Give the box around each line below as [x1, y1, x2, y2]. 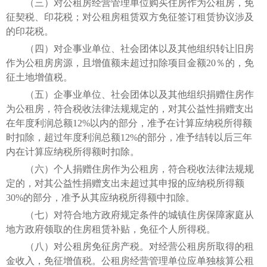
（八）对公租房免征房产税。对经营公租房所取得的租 [6, 241, 254, 252]
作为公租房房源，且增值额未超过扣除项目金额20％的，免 [6, 57, 254, 68]
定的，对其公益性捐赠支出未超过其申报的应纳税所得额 [6, 178, 244, 188]
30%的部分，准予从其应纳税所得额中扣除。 [6, 192, 195, 203]
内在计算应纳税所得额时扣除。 [6, 146, 139, 157]
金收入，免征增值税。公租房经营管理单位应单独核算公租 [6, 255, 254, 266]
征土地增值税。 [6, 72, 73, 82]
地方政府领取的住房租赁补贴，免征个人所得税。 [6, 223, 216, 234]
